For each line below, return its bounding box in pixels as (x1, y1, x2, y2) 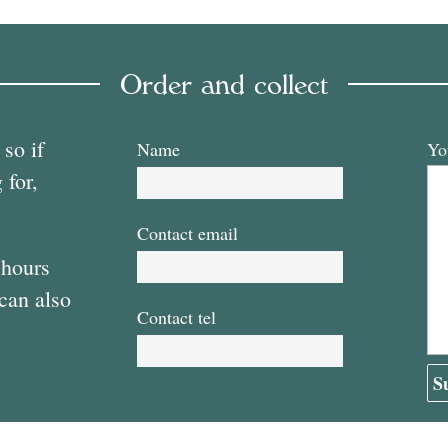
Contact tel (137, 305, 217, 330)
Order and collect (119, 68, 328, 99)
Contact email (137, 221, 239, 246)
